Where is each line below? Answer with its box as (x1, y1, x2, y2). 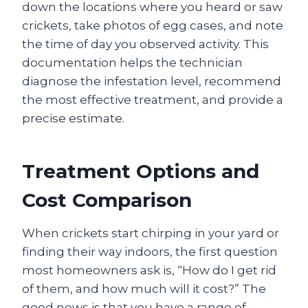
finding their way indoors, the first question (22, 245, 278, 258)
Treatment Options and (22, 159, 259, 183)
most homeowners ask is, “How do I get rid (22, 263, 276, 277)
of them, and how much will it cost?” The (22, 282, 266, 296)
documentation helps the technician (22, 56, 243, 69)
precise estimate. (22, 111, 124, 125)
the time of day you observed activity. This (22, 37, 269, 51)
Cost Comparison (22, 188, 192, 212)
